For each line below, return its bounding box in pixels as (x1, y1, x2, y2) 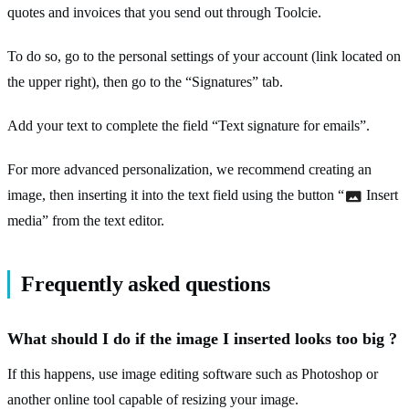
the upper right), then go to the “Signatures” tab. (7, 73, 283, 89)
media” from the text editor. (7, 212, 164, 228)
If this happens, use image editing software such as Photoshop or (7, 365, 378, 382)
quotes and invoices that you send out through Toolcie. (7, 4, 321, 20)
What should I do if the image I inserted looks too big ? (7, 329, 397, 348)
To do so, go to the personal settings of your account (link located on (7, 47, 401, 64)
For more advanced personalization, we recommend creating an (7, 161, 372, 177)
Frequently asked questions (21, 271, 270, 296)
